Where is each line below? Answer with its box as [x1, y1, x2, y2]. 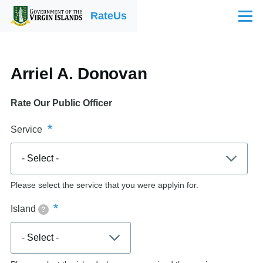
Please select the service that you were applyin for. [11, 180, 198, 190]
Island [11, 204, 36, 214]
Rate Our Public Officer [11, 98, 112, 108]
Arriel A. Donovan [11, 65, 147, 83]
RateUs [90, 9, 127, 22]
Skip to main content [11, 8, 97, 18]
